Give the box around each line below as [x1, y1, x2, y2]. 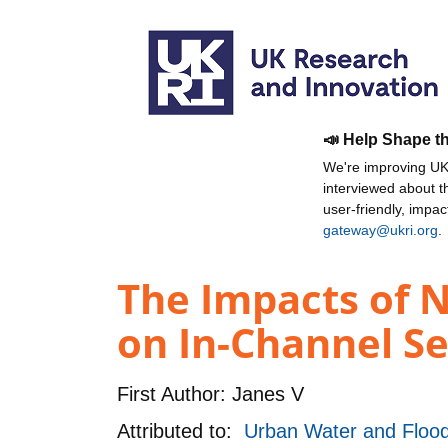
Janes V [226, 382, 304, 405]
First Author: [117, 382, 226, 405]
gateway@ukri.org [323, 222, 438, 238]
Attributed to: [117, 419, 244, 442]
